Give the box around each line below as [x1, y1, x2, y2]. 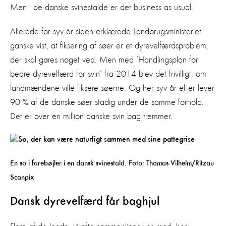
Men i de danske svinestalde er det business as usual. [10, 3, 193, 12]
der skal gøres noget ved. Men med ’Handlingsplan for [10, 55, 198, 65]
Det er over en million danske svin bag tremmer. [10, 111, 175, 121]
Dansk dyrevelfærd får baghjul [10, 195, 159, 208]
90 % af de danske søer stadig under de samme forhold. [10, 97, 204, 107]
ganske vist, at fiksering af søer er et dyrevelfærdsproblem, [10, 41, 208, 50]
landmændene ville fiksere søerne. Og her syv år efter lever [10, 83, 214, 93]
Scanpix [10, 173, 34, 181]
